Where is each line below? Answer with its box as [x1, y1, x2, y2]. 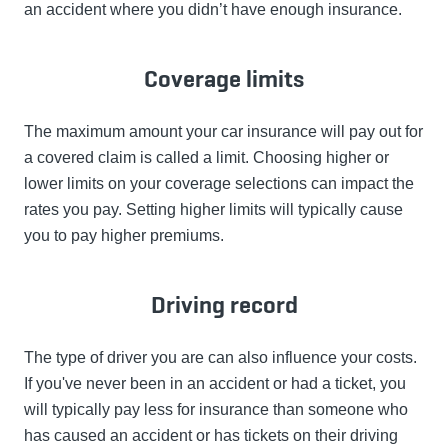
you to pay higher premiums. [24, 227, 224, 245]
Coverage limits [144, 63, 304, 95]
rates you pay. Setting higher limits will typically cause [24, 201, 403, 219]
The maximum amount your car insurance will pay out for [24, 123, 423, 141]
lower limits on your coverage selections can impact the [24, 175, 414, 193]
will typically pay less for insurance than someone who [24, 401, 408, 419]
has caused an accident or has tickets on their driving [24, 427, 398, 445]
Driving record [150, 289, 298, 321]
